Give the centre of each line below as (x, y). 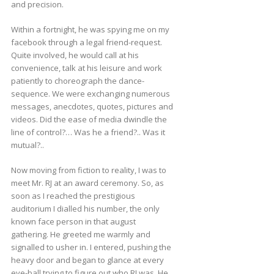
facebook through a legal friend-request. (86, 43)
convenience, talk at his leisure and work (86, 68)
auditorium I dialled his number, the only (85, 209)
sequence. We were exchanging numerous (90, 94)
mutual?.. (27, 145)
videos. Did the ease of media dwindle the (89, 120)
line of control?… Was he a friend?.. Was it (88, 132)
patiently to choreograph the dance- (77, 81)
